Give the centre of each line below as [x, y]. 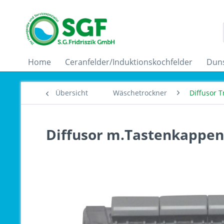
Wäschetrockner [140, 93]
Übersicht [72, 93]
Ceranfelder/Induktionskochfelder [129, 62]
